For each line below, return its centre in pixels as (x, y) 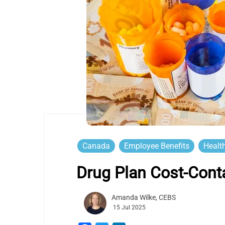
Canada (96, 146)
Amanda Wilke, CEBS (144, 197)
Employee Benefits (157, 146)
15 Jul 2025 (129, 207)
